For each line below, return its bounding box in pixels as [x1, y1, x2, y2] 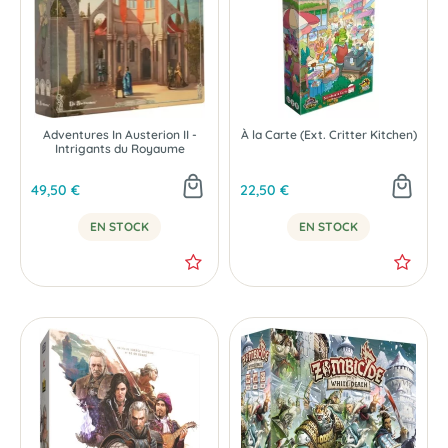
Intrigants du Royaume [54, 140, 185, 156]
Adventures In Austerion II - [42, 126, 197, 142]
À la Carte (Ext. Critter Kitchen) [240, 126, 417, 142]
